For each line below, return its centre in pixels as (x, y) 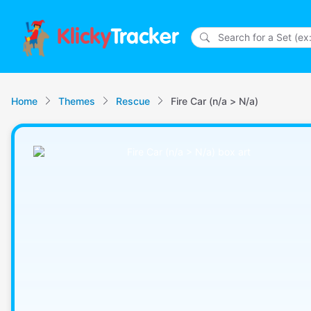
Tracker (145, 38)
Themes (77, 101)
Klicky (84, 38)
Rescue (133, 101)
